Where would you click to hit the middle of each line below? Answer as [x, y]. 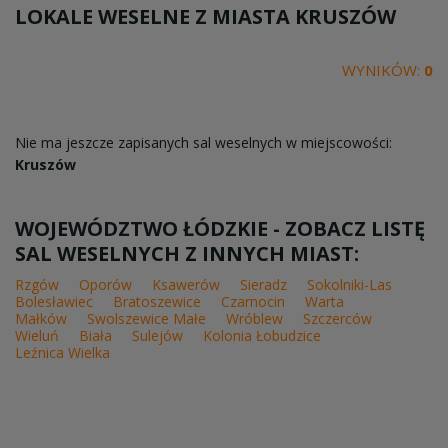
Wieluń [37, 335]
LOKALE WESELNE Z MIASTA [155, 16]
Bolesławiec [54, 301]
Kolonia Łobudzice [262, 335]
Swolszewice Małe [146, 318]
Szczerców [337, 318]
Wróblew [254, 318]
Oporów [105, 284]
